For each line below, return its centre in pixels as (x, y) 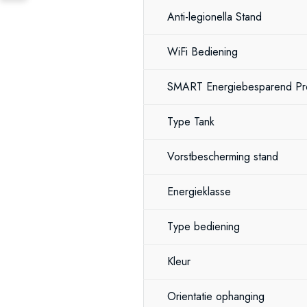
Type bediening (204, 226)
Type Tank (191, 122)
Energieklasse (199, 192)
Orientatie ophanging (216, 296)
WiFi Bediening (202, 52)
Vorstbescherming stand (223, 157)
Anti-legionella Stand (214, 17)
